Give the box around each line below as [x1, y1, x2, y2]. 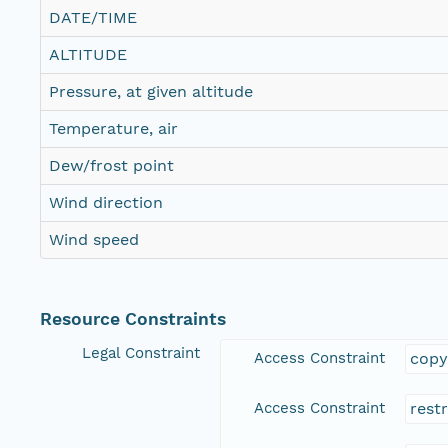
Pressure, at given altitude [49, 82, 253, 102]
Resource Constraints [40, 309, 226, 330]
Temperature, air [49, 119, 178, 139]
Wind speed [49, 230, 139, 250]
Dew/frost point [49, 156, 174, 176]
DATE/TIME [49, 8, 137, 28]
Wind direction [49, 193, 163, 213]
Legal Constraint [82, 344, 200, 363]
